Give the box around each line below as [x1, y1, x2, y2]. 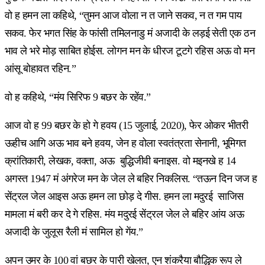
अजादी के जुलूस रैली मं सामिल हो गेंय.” [5, 225, 146, 238]
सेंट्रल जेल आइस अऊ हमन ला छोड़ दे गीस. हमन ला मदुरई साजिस [5, 190, 244, 202]
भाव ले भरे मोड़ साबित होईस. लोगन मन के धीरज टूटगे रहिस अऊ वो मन [5, 44, 255, 57]
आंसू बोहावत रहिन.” [5, 62, 108, 75]
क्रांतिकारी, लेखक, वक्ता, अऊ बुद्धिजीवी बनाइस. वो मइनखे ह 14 [5, 154, 236, 167]
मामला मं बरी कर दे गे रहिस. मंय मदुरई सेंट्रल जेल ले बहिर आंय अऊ [5, 208, 244, 220]
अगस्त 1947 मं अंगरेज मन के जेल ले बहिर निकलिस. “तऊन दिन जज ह [5, 172, 257, 185]
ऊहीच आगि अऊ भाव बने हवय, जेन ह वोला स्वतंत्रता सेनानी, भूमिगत [5, 137, 246, 149]
